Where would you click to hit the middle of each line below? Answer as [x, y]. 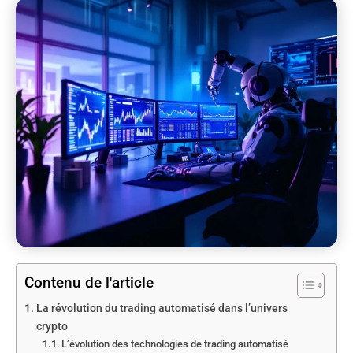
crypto [52, 327]
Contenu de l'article [89, 283]
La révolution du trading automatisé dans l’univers [162, 309]
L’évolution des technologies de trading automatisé [175, 344]
